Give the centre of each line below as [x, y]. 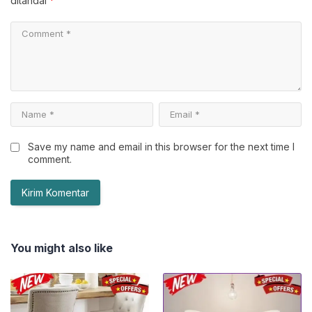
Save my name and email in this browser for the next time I [161, 147]
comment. [50, 159]
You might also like [62, 248]
